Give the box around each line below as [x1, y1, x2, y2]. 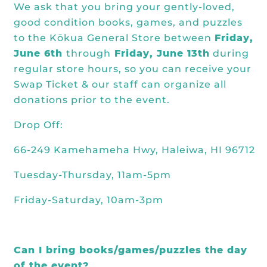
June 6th [14, 48, 66, 59]
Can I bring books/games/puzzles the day [14, 244, 247, 256]
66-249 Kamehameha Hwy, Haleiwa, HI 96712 [14, 144, 255, 156]
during [210, 48, 249, 59]
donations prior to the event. [14, 94, 170, 105]
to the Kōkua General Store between [14, 32, 215, 44]
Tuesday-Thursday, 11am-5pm [14, 169, 171, 181]
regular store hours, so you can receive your [14, 63, 252, 74]
